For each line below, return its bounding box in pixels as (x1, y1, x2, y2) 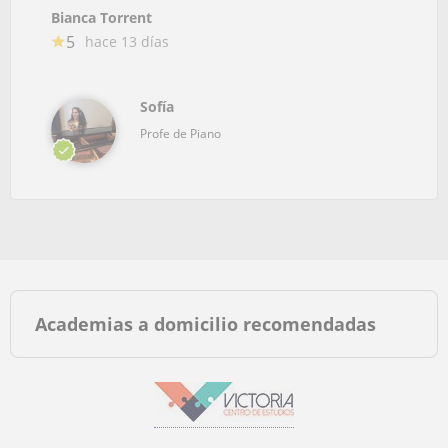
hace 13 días (85, 31, 169, 51)
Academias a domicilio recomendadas (35, 311, 376, 336)
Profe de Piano (140, 124, 221, 142)
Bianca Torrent (51, 7, 152, 27)
